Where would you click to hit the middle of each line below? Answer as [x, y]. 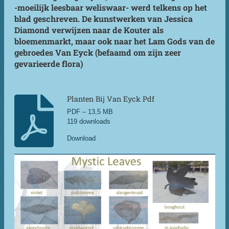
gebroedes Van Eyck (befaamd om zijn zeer [97, 52]
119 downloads [89, 121]
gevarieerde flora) [49, 63]
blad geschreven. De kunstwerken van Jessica [103, 18]
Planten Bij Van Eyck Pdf [111, 99]
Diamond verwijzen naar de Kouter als [89, 30]
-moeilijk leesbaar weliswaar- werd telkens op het [110, 7]
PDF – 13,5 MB [90, 111]
